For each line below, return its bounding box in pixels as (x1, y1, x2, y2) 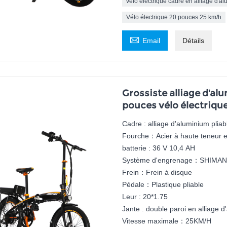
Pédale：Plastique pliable (122, 180, 204, 189)
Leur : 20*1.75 (122, 193, 168, 201)
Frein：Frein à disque (122, 168, 192, 177)
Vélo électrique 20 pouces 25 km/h (126, 14, 221, 21)
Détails (182, 36, 204, 45)
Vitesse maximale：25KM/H (122, 217, 211, 225)
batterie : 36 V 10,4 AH (122, 144, 195, 153)
